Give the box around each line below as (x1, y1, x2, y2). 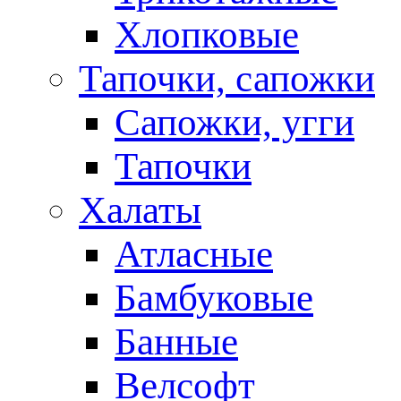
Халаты (79, 189, 201, 231)
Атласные (115, 233, 273, 275)
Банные (115, 320, 238, 363)
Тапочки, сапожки (79, 57, 375, 99)
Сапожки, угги (115, 101, 354, 143)
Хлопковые (115, 13, 299, 55)
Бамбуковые (115, 277, 313, 319)
